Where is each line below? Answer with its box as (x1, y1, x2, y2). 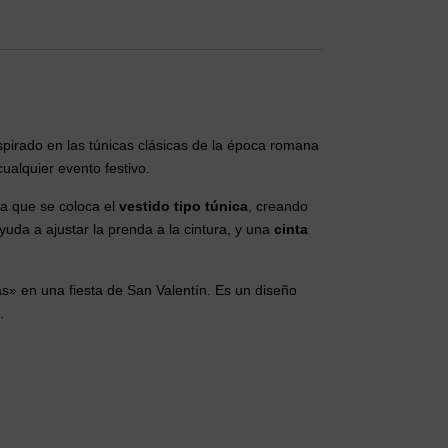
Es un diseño (211, 282, 297, 299)
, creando (248, 198, 308, 215)
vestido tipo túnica (119, 198, 248, 215)
